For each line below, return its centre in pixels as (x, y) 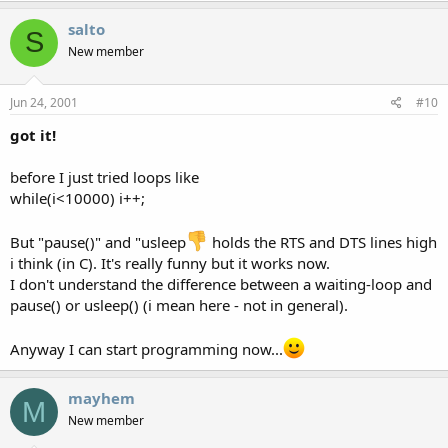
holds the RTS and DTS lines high (322, 242)
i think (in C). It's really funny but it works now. (170, 263)
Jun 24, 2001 (44, 102)
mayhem (101, 398)
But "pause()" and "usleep (98, 242)
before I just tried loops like (104, 177)
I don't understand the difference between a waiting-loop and (221, 284)
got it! (33, 135)
